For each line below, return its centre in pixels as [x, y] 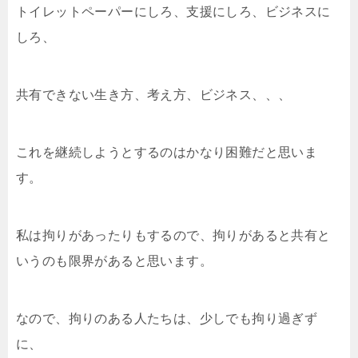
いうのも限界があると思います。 [114, 261]
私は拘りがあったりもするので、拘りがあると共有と [173, 235]
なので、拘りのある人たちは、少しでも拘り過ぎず [167, 318]
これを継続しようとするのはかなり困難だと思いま [167, 152]
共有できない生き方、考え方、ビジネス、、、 [154, 94]
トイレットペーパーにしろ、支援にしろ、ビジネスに [173, 11]
